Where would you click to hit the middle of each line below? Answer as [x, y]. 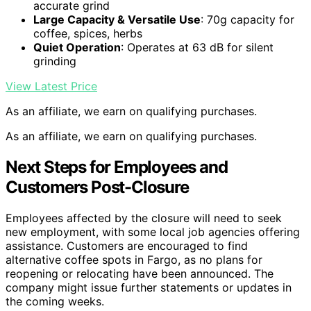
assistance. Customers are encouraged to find [127, 246]
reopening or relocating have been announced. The [140, 274]
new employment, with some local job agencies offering [153, 232]
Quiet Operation [77, 48]
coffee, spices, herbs [88, 34]
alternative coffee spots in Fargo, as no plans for [134, 260]
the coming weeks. [55, 302]
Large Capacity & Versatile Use [117, 20]
